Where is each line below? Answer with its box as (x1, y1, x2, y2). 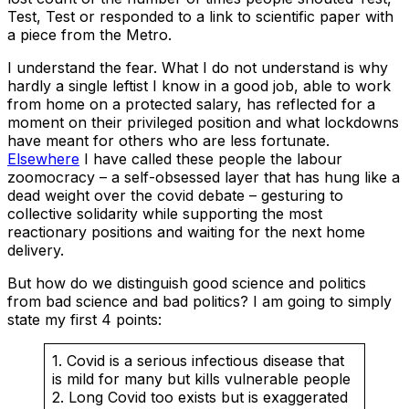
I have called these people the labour (79, 149, 342, 168)
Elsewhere (7, 149, 79, 168)
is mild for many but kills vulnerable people (52, 369, 351, 388)
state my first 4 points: (7, 309, 162, 329)
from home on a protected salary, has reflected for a (7, 94, 375, 113)
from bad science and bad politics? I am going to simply (7, 291, 392, 310)
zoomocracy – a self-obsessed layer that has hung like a (7, 167, 400, 186)
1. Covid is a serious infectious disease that (52, 351, 344, 370)
